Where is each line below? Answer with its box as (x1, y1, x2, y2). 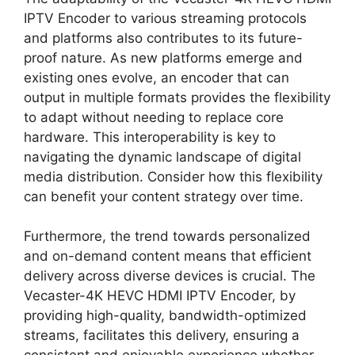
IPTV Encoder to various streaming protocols (24, 10, 307, 26)
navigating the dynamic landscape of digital (24, 148, 301, 165)
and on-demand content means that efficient (24, 248, 311, 265)
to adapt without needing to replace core (24, 109, 284, 125)
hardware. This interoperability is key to (24, 128, 276, 145)
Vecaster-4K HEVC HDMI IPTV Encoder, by (24, 288, 296, 304)
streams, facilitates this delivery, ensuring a (24, 327, 300, 344)
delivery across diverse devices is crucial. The (24, 268, 315, 284)
